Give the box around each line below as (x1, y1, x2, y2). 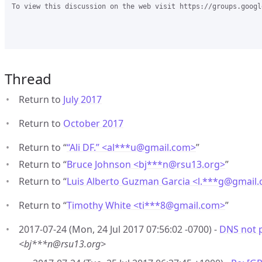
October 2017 (63, 117, 123, 130)
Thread (5, 69, 51, 88)
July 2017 (63, 93, 102, 106)
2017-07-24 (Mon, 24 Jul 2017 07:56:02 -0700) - (19, 223, 219, 236)
